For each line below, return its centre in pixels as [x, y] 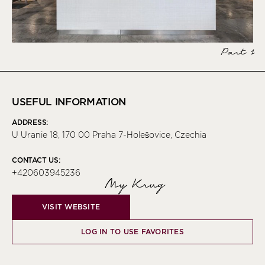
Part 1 [236, 53]
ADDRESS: [30, 122]
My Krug [132, 185]
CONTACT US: [36, 160]
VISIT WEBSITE [71, 207]
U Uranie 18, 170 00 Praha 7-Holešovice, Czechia [109, 135]
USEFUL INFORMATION [69, 102]
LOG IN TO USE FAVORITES [132, 232]
